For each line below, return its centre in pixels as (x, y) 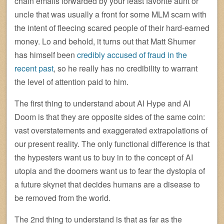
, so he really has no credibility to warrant (125, 68)
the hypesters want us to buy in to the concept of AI (104, 157)
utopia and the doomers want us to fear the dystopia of (110, 170)
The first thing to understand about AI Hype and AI (102, 103)
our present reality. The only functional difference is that (112, 143)
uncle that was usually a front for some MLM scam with (110, 14)
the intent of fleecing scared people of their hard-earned (112, 27)
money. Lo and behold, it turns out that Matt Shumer (105, 41)
